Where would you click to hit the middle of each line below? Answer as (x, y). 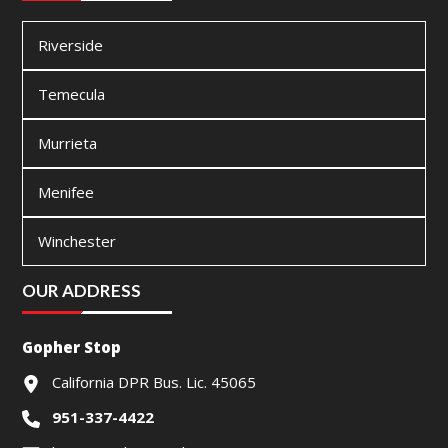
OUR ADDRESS (82, 291)
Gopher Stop (72, 347)
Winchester (77, 241)
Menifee (66, 192)
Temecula (72, 94)
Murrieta (68, 143)
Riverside (71, 45)
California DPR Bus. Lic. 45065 (154, 382)
